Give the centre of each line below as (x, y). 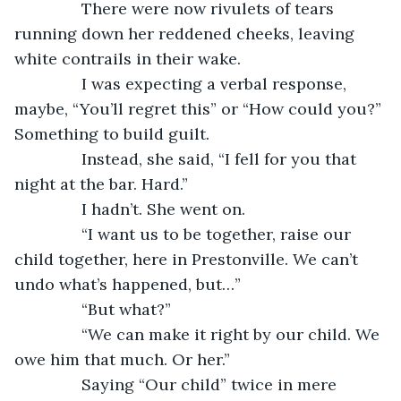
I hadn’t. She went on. (139, 209)
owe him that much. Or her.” (122, 359)
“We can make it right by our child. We (208, 334)
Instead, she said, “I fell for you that (196, 158)
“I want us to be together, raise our (194, 234)
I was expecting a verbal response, (192, 83)
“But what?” (102, 309)
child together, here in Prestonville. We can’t (188, 259)
